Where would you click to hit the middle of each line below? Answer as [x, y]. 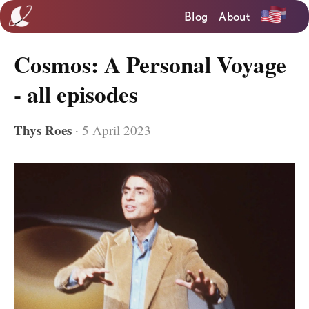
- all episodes [76, 94]
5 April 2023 [117, 130]
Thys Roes [43, 130]
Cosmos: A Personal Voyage [150, 64]
